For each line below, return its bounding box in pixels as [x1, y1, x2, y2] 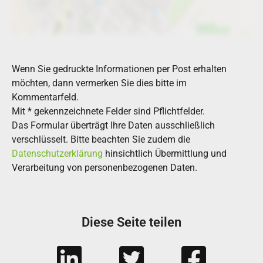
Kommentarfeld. [12, 91, 79, 103]
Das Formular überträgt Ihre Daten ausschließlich [12, 119, 215, 131]
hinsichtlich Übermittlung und [103, 147, 227, 159]
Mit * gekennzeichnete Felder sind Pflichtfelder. [12, 105, 205, 117]
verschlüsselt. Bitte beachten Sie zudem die [12, 133, 190, 145]
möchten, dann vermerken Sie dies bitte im [12, 77, 187, 89]
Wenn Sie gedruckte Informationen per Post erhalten [12, 63, 227, 75]
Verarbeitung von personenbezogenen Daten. [12, 161, 197, 173]
